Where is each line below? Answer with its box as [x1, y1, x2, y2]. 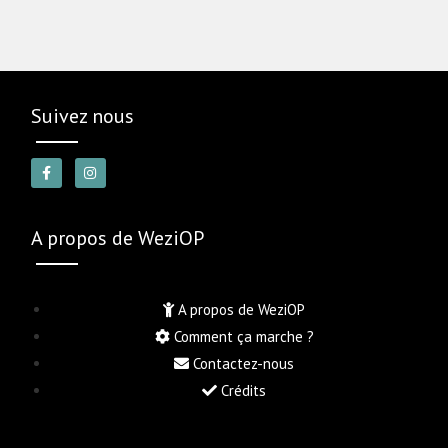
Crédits [221, 380, 266, 400]
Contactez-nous [193, 353, 294, 373]
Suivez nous [31, 102, 135, 129]
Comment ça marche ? [173, 326, 314, 346]
